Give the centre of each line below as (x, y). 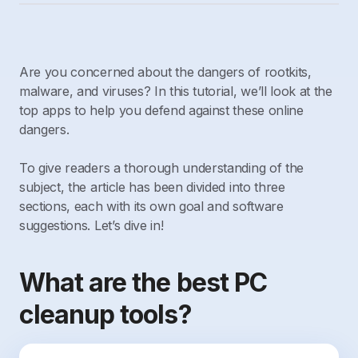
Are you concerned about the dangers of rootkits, (165, 72)
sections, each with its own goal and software (151, 206)
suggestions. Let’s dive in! (91, 225)
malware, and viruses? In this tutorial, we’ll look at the (176, 91)
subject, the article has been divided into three (152, 187)
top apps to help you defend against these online (161, 110)
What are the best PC (143, 282)
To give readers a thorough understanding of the (161, 168)
